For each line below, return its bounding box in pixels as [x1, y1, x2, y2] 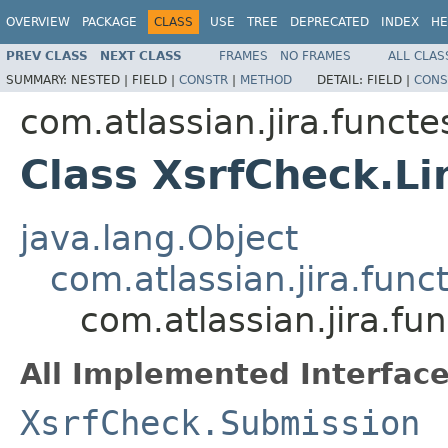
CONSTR [179, 72, 228, 87]
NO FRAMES [280, 48, 351, 63]
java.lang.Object [20, 217, 298, 258]
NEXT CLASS [100, 48, 182, 63]
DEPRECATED [290, 15, 369, 29]
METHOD [240, 72, 292, 87]
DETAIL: [317, 72, 367, 87]
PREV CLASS [6, 48, 88, 63]
